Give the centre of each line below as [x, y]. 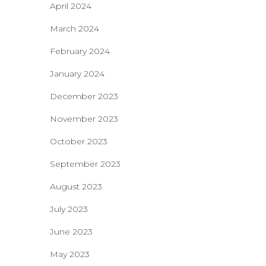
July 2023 [69, 209]
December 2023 [84, 96]
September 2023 [85, 164]
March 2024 [74, 28]
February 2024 [80, 51]
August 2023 [76, 186]
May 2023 [69, 254]
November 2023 [84, 119]
